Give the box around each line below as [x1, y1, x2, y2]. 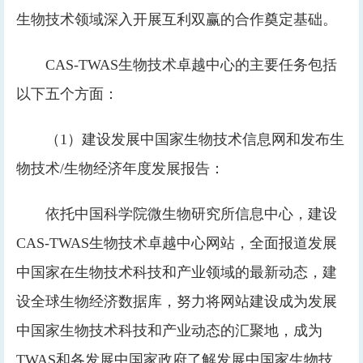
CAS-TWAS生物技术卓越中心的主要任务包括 [45, 57, 337, 73]
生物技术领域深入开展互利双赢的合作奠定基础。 [16, 11, 337, 28]
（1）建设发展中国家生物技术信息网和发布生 [45, 131, 344, 147]
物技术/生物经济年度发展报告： [16, 160, 224, 177]
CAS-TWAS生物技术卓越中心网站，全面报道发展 [16, 235, 337, 251]
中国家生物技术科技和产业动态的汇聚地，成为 [16, 322, 322, 339]
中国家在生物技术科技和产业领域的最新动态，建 [16, 264, 337, 280]
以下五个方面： [16, 86, 118, 102]
